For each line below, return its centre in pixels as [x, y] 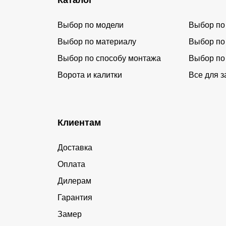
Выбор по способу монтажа [109, 58]
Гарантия [75, 197]
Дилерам [74, 181]
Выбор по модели [91, 25]
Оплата [71, 164]
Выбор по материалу [97, 41]
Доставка [75, 147]
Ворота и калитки [90, 75]
